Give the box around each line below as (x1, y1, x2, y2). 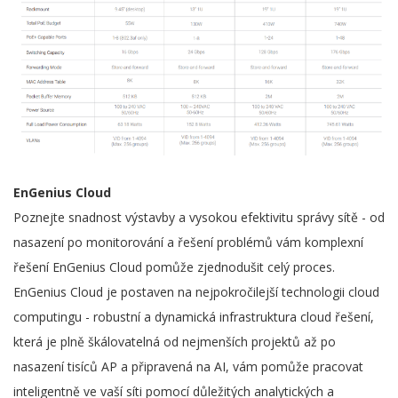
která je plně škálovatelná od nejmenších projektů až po (13, 332, 336, 350)
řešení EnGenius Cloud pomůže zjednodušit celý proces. (13, 258, 335, 275)
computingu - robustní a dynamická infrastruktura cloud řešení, (13, 307, 374, 325)
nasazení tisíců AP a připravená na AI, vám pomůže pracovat (13, 357, 363, 375)
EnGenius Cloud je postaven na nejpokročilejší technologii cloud (13, 283, 379, 300)
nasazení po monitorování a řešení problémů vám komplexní (13, 233, 363, 251)
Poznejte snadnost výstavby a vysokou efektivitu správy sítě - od (13, 208, 385, 226)
